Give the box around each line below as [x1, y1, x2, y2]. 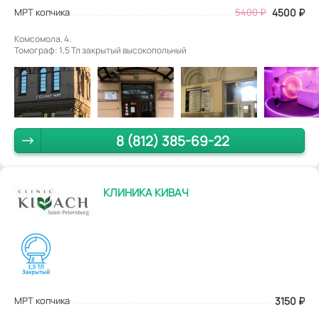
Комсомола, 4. [14, 32, 71, 45]
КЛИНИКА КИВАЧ [103, 185, 189, 201]
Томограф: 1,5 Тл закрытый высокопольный [14, 43, 187, 56]
